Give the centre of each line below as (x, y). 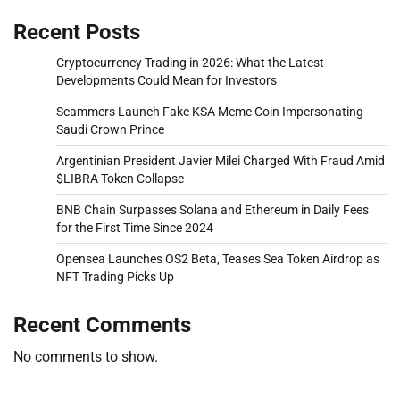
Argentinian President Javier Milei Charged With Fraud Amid (221, 160)
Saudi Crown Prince (110, 129)
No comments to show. (86, 356)
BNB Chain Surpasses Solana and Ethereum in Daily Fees (212, 209)
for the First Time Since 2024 (135, 227)
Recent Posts (77, 32)
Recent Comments (102, 325)
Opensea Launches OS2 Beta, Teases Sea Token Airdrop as (218, 258)
